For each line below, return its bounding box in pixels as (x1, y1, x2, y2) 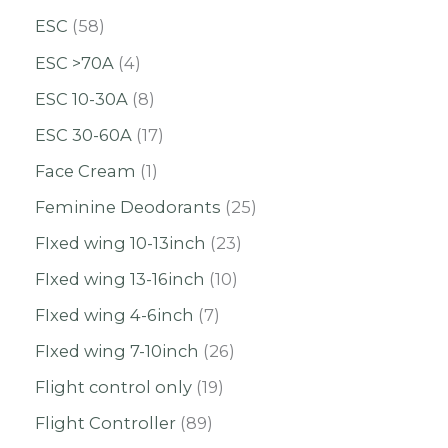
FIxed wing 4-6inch (35, 305, 194, 326)
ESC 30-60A (35, 124, 132, 145)
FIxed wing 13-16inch (35, 269, 205, 290)
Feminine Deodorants (35, 196, 221, 217)
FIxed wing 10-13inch (35, 232, 206, 253)
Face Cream (35, 160, 136, 181)
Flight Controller (35, 413, 176, 434)
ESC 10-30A (35, 88, 128, 109)
